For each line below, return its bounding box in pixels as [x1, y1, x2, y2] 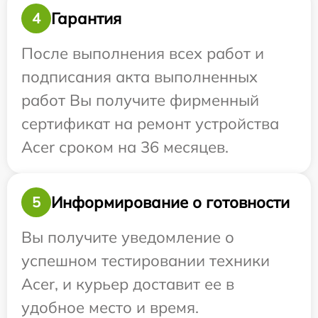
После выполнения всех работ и [21, 43, 264, 63]
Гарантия [51, 8, 121, 28]
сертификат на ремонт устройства [21, 114, 279, 133]
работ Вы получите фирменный [21, 90, 259, 110]
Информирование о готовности [51, 192, 290, 212]
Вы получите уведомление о [21, 227, 234, 247]
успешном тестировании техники [21, 251, 270, 270]
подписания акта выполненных [21, 67, 258, 87]
